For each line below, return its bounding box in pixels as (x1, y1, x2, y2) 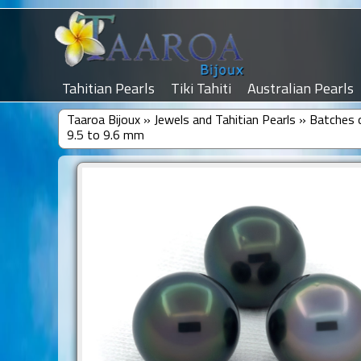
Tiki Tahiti (171, 82, 231, 98)
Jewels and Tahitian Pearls (153, 114, 296, 127)
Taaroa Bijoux (66, 114, 140, 127)
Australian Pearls (247, 82, 354, 98)
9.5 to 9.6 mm (66, 130, 144, 143)
